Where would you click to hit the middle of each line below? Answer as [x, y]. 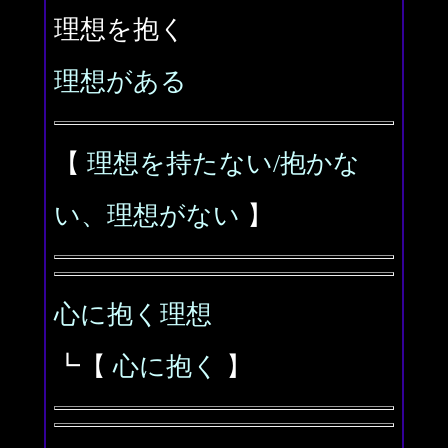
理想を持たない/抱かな [223, 163]
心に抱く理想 [133, 314]
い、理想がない [147, 215]
